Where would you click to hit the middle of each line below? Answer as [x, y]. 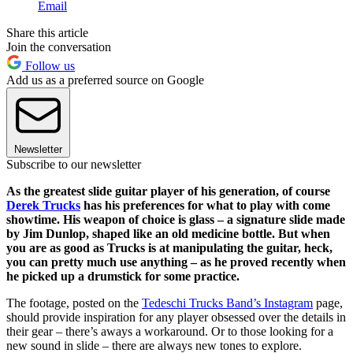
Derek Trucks [43, 206]
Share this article [47, 33]
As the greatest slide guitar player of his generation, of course [168, 191]
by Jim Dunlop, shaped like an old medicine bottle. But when [168, 234]
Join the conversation [59, 47]
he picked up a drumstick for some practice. [123, 277]
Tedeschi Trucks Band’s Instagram [227, 303]
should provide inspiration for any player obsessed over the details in [176, 318]
